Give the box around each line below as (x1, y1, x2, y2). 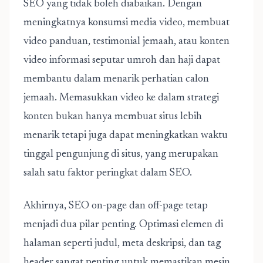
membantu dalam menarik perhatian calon (23, 74, 209, 85)
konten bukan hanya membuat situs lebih (23, 112, 202, 122)
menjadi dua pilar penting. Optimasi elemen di (23, 220, 223, 230)
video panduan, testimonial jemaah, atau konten (23, 36, 230, 47)
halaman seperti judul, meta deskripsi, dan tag (23, 238, 221, 249)
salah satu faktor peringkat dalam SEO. (23, 168, 192, 178)
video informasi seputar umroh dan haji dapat (23, 55, 220, 66)
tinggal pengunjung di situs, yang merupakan (23, 149, 218, 160)
